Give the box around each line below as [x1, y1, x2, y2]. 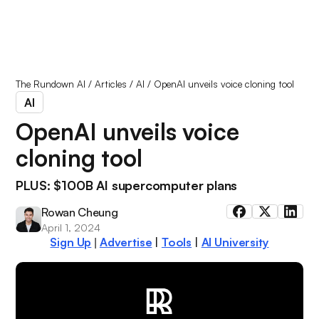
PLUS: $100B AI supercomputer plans [16, 177, 238, 193]
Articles [95, 78, 127, 90]
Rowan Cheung [41, 204, 118, 219]
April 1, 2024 [41, 220, 101, 234]
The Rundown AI [16, 78, 86, 90]
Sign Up [50, 234, 92, 249]
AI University [201, 234, 269, 249]
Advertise [99, 234, 152, 249]
